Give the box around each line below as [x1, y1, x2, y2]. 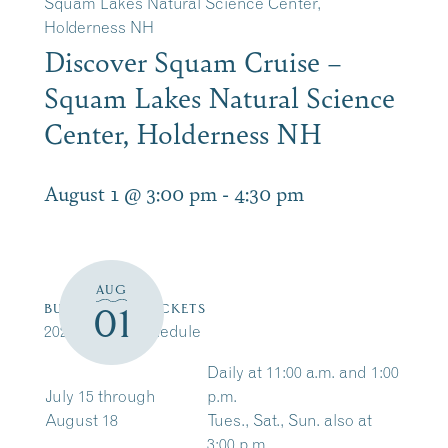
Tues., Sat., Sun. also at [207, 410, 372, 430]
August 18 [45, 410, 118, 430]
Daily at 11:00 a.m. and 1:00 [207, 362, 399, 382]
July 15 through [45, 386, 156, 406]
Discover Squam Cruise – [44, 41, 342, 80]
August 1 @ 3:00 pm [44, 178, 217, 207]
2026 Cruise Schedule [44, 321, 201, 341]
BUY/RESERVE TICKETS [44, 301, 206, 316]
